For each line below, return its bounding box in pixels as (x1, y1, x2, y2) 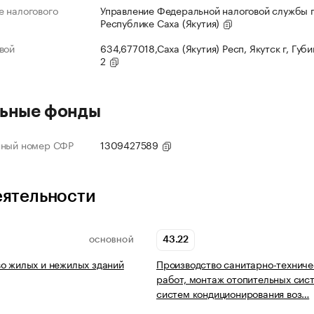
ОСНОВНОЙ (88, 236, 134, 244)
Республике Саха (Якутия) (100, 15, 223, 31)
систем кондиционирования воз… (156, 285, 310, 301)
